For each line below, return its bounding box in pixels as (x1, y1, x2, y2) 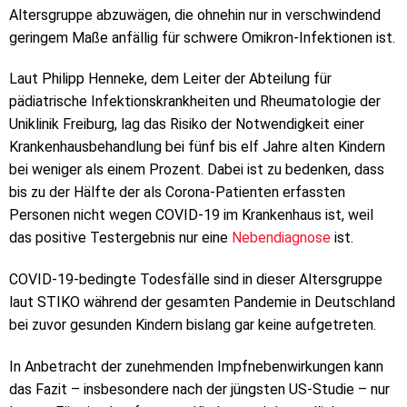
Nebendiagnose (232, 229, 331, 247)
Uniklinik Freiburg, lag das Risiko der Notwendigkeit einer (9, 115, 364, 134)
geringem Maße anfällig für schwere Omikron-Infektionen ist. (9, 28, 395, 46)
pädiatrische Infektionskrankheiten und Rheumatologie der (9, 93, 381, 111)
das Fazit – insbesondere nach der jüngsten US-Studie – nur (9, 380, 390, 398)
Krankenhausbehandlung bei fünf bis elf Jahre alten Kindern (9, 138, 385, 156)
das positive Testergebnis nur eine (9, 229, 232, 247)
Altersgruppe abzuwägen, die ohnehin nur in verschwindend (9, 5, 381, 24)
